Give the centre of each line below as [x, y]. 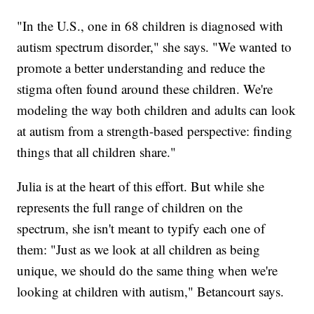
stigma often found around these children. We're [145, 89]
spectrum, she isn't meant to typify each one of [141, 228]
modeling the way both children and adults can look [157, 110]
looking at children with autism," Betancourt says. [151, 292]
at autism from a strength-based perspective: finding [155, 131]
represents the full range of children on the [130, 207]
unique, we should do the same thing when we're [148, 271]
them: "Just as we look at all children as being [139, 250]
